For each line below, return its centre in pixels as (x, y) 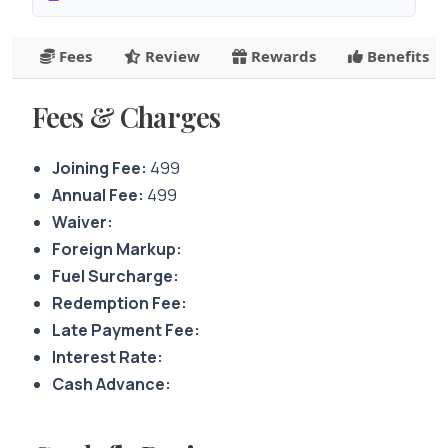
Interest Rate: (107, 357)
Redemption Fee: (119, 303)
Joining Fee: (99, 168)
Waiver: (82, 222)
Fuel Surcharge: (115, 276)
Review (170, 56)
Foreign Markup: (117, 249)
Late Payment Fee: (126, 330)
